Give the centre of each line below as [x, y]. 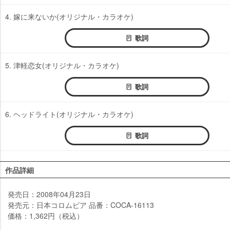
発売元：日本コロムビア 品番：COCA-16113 [81, 205]
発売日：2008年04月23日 [49, 194]
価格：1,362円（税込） [46, 215]
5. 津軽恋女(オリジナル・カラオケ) [62, 65]
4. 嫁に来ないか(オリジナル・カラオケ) [69, 16]
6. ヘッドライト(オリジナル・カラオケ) [69, 114]
